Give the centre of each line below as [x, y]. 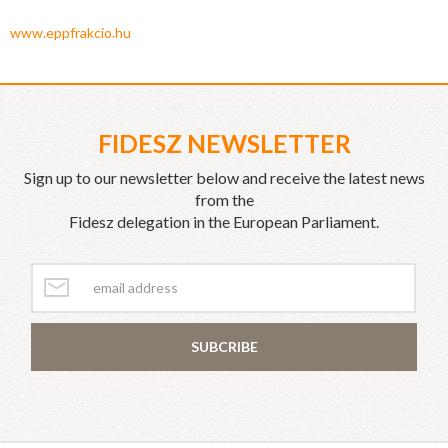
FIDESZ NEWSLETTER [224, 143]
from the [224, 200]
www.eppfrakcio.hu [70, 33]
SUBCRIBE [224, 347]
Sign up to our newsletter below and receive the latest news [224, 178]
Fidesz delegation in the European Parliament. [224, 222]
